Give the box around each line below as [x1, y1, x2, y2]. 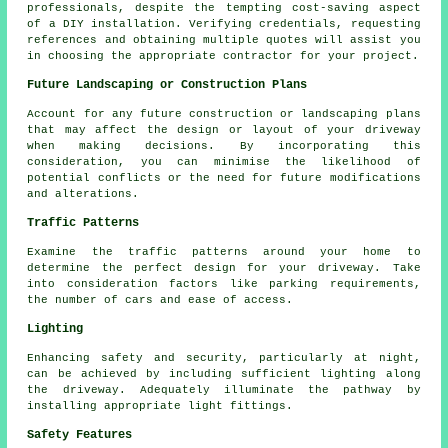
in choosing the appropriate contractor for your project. [27, 50, 420, 63]
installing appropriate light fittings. [27, 400, 294, 413]
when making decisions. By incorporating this [27, 140, 421, 153]
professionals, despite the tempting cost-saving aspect [27, 2, 421, 15]
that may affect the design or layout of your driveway [27, 124, 421, 137]
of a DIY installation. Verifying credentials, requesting [27, 18, 421, 31]
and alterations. [27, 188, 140, 201]
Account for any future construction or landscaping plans [27, 108, 421, 121]
